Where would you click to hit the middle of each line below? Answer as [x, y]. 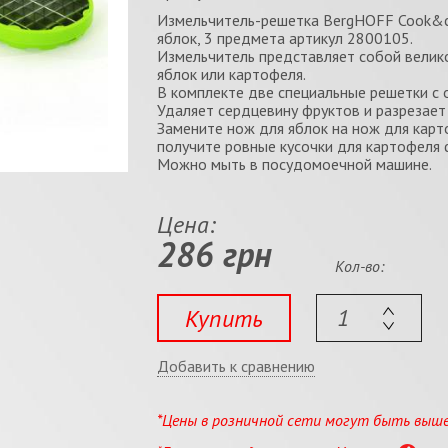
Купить [223, 318]
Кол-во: [360, 266]
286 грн [214, 254]
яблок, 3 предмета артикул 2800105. [284, 38]
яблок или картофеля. [231, 74]
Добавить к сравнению [235, 365]
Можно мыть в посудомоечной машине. [294, 164]
